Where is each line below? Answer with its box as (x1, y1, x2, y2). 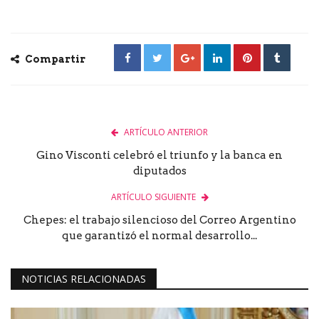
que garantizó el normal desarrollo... (62, 229, 257, 243)
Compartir (23, 53, 85, 66)
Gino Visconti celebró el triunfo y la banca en (36, 149, 283, 162)
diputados (132, 164, 187, 178)
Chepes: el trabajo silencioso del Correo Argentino (23, 214, 296, 227)
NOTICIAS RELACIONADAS (21, 272, 146, 286)
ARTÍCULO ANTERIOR (124, 126, 208, 139)
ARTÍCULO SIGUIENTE (110, 191, 196, 204)
